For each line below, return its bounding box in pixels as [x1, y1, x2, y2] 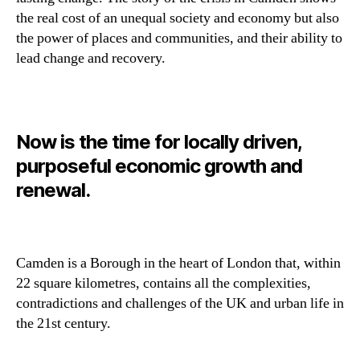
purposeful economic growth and [16, 154, 303, 178]
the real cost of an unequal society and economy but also [16, 8, 339, 27]
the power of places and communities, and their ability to [16, 28, 342, 47]
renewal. [16, 178, 95, 202]
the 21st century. [16, 313, 114, 333]
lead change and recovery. [16, 48, 169, 67]
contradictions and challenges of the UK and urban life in [16, 293, 344, 313]
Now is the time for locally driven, [16, 130, 302, 154]
